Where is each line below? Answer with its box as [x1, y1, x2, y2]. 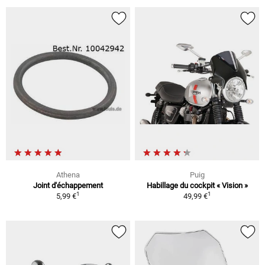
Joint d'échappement [33, 181, 103, 190]
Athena [56, 170, 80, 180]
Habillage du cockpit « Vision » [146, 181, 248, 190]
